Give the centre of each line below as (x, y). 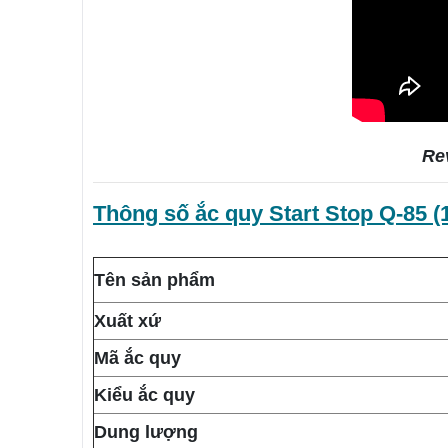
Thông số (144, 214)
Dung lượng (146, 432)
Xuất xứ (127, 321)
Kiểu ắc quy (144, 395)
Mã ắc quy (137, 358)
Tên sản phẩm (154, 280)
